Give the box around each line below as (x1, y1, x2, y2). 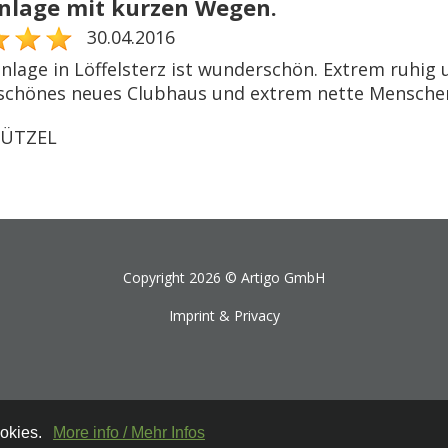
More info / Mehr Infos (52, 424, 205, 442)
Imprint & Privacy (168, 306, 280, 326)
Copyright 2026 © (123, 268, 241, 288)
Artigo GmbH (241, 268, 325, 288)
